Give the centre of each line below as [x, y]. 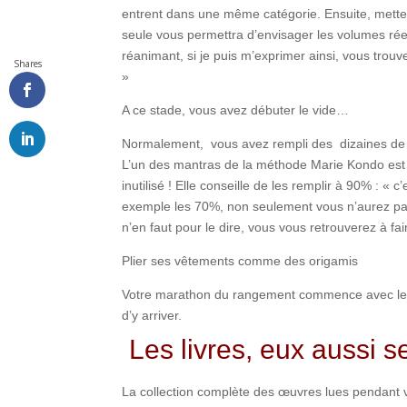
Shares [27, 64]
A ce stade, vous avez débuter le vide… [236, 109]
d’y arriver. [152, 315]
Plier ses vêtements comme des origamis [240, 260]
